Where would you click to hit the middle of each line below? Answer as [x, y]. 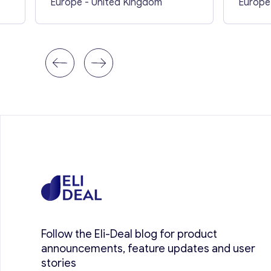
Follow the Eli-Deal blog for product [129, 234]
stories [59, 263]
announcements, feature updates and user [149, 248]
